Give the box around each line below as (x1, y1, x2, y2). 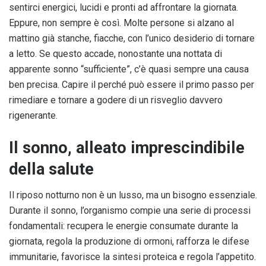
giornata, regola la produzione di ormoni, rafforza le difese (9, 236, 249, 248)
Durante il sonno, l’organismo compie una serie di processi (9, 205, 251, 217)
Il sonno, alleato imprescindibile (9, 138, 245, 157)
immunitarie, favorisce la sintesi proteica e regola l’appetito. (9, 251, 256, 263)
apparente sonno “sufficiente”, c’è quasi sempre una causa (9, 64, 249, 75)
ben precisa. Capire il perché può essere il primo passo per (9, 79, 254, 91)
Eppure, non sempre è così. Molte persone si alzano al (9, 17, 234, 29)
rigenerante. (9, 110, 58, 122)
